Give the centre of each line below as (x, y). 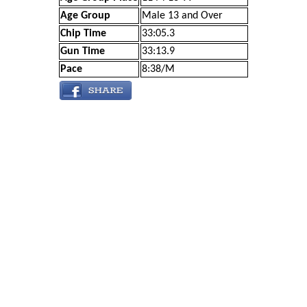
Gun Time (83, 51)
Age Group (85, 16)
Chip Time (83, 34)
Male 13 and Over (182, 16)
